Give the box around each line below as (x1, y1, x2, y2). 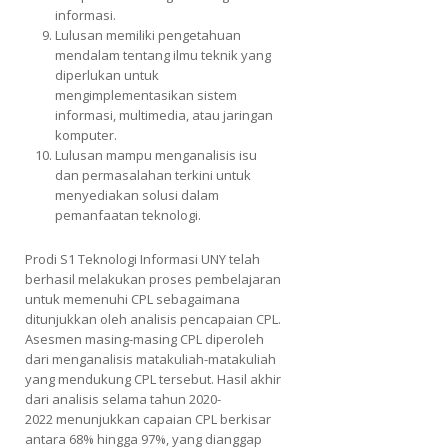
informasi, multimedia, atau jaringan (55, 105, 273, 124)
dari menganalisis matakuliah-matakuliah (25, 349, 276, 368)
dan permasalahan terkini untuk (55, 165, 251, 184)
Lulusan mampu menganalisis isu (55, 145, 257, 164)
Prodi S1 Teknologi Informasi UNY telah (25, 249, 260, 268)
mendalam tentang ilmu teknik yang (55, 45, 271, 64)
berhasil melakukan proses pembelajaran (25, 269, 281, 288)
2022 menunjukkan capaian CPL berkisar (25, 409, 271, 428)
